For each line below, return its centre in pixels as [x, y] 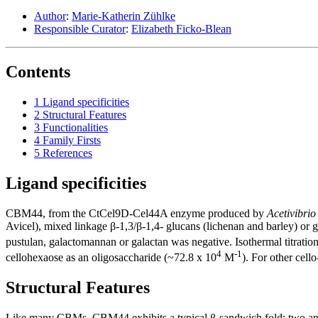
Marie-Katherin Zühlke [124, 16]
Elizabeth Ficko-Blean [181, 28]
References [67, 153]
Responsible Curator [80, 28]
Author [50, 16]
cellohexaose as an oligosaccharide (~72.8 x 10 [111, 258]
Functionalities [75, 127]
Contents [38, 71]
